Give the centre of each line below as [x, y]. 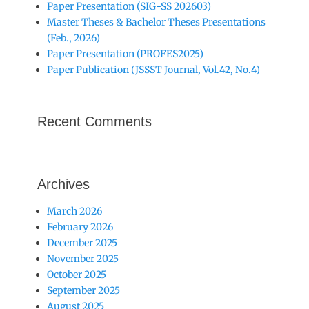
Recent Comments [94, 121]
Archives [63, 184]
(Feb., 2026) [73, 38]
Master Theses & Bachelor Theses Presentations [156, 22]
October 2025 [77, 275]
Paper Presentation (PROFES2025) [125, 54]
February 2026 [80, 227]
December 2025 [82, 243]
